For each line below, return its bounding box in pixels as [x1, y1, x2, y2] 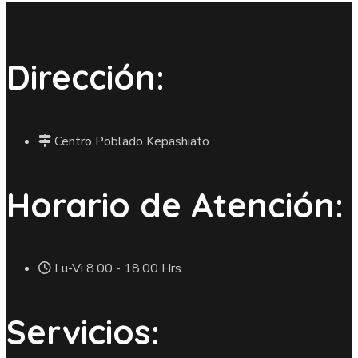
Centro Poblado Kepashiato [54, 132, 209, 150]
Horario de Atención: [6, 183, 344, 226]
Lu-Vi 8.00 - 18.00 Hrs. [54, 260, 184, 278]
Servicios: [6, 311, 160, 354]
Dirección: [6, 55, 165, 98]
